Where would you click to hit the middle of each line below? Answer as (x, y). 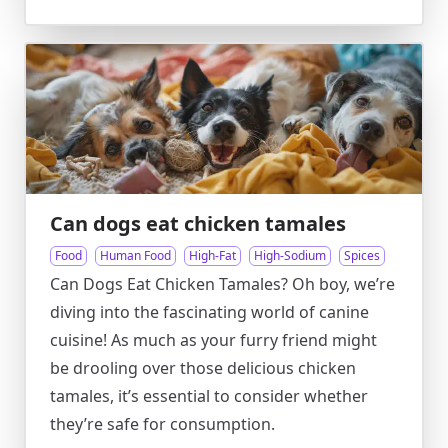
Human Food (135, 255)
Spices (362, 255)
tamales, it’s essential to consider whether (209, 396)
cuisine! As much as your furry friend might (213, 340)
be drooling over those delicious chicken (203, 368)
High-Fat (212, 255)
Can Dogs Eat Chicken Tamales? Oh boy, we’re (222, 284)
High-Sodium (290, 255)
